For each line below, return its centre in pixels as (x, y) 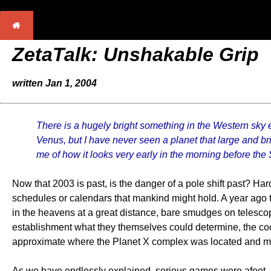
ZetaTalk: (58, 54)
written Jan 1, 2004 (54, 83)
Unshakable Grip (181, 54)
